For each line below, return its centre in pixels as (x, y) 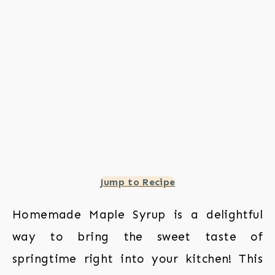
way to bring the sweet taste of (137, 237)
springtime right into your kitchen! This (137, 259)
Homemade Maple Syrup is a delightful (137, 215)
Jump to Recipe (137, 182)
